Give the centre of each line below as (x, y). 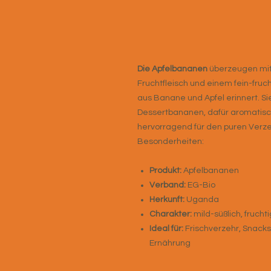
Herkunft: (167, 200)
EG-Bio (201, 185)
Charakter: (171, 214)
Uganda (202, 200)
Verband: (168, 185)
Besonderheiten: (171, 142)
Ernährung (170, 243)
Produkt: (165, 171)
